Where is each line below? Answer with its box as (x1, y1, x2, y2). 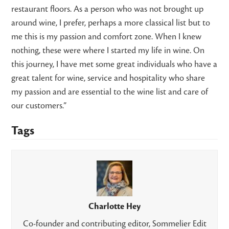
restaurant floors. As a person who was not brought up (11, 5, 204, 14)
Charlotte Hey (88, 202, 141, 212)
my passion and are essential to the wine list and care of (11, 87, 209, 97)
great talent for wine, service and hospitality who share (11, 74, 205, 83)
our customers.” (11, 101, 67, 111)
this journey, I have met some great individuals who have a (11, 60, 218, 70)
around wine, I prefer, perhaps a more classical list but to (11, 18, 211, 28)
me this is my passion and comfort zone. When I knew (11, 32, 202, 42)
